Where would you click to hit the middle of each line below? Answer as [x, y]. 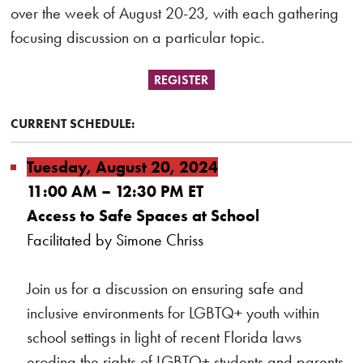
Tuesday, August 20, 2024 [123, 167]
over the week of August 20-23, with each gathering [175, 13]
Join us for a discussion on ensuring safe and [166, 288]
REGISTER [181, 80]
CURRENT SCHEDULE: [76, 124]
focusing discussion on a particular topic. [138, 37]
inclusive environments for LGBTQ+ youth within [173, 313]
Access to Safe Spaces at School [143, 216]
